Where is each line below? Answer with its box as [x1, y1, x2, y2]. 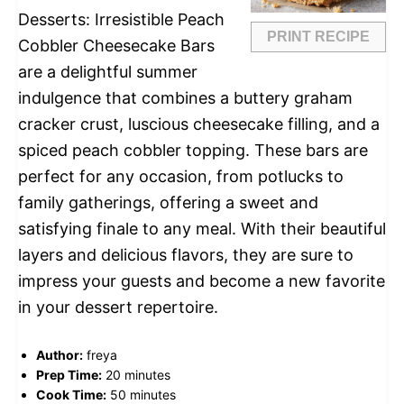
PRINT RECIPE [267, 29, 370, 44]
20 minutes [106, 367, 170, 382]
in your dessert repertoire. [18, 298, 218, 317]
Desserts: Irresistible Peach [18, 10, 225, 29]
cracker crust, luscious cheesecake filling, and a [18, 115, 380, 133]
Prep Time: [36, 367, 102, 382]
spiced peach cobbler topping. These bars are [18, 141, 368, 160]
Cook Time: [36, 387, 106, 402]
